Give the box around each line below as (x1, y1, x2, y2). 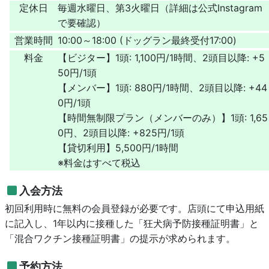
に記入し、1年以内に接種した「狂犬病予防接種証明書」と (5, 217, 259, 229)
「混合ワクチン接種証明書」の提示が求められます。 (5, 232, 235, 244)
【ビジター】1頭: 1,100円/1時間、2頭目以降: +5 (58, 51, 265, 64)
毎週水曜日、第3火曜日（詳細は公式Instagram (58, 1, 262, 14)
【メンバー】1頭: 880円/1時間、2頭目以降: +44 (58, 81, 267, 94)
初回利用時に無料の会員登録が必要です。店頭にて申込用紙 (5, 202, 264, 214)
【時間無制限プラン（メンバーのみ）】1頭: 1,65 (58, 111, 268, 124)
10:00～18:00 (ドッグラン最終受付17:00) (58, 34, 237, 46)
